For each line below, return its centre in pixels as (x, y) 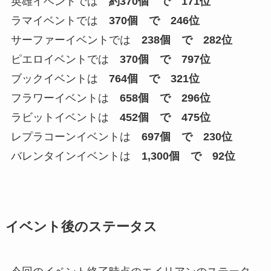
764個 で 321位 (154, 78)
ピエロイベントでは (65, 59)
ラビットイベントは (65, 117)
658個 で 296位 (165, 98)
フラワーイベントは (65, 98)
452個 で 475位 (165, 117)
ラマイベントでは (60, 20)
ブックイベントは (60, 78)
